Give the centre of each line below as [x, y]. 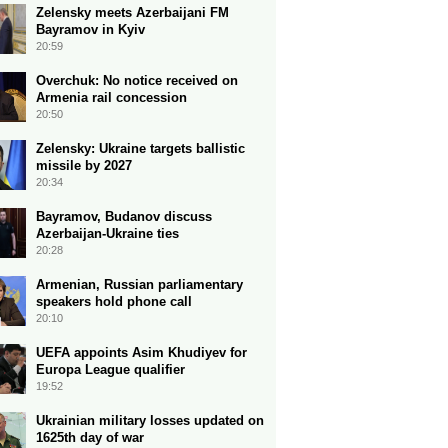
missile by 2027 [84, 165]
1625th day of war [90, 437]
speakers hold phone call [114, 301]
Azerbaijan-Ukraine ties [107, 233]
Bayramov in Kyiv [90, 29]
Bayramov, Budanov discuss [124, 216]
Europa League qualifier [110, 369]
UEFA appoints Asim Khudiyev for [141, 352]
